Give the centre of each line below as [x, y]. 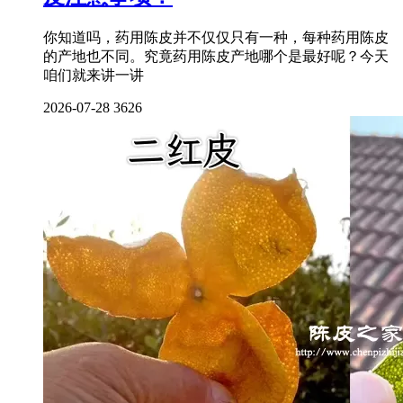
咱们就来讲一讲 [94, 76]
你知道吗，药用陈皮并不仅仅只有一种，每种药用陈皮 [216, 38]
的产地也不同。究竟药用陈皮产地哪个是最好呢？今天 [216, 57]
